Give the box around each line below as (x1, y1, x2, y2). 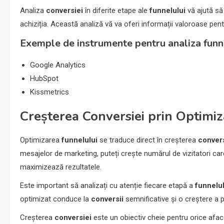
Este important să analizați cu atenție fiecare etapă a (20, 181, 195, 190)
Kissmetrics (30, 87, 69, 97)
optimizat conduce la (20, 194, 91, 204)
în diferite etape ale (83, 6, 149, 15)
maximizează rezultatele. (20, 162, 101, 172)
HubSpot (30, 74, 58, 83)
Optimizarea (20, 135, 61, 145)
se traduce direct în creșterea (97, 135, 198, 145)
